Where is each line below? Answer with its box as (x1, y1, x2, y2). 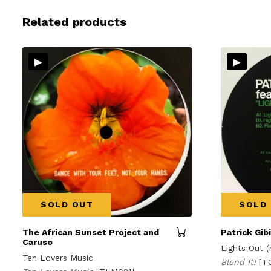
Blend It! (221, 257, 260, 267)
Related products (22, 15, 126, 29)
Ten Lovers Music (22, 253, 93, 263)
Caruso (22, 237, 53, 247)
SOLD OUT (41, 200, 93, 210)
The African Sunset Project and (22, 227, 159, 238)
